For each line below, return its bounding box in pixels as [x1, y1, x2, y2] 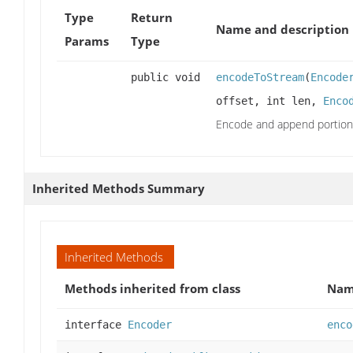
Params [65, 33, 109, 50]
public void [131, 71, 200, 84]
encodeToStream [216, 71, 304, 84]
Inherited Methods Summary [32, 180, 205, 197]
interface [65, 318, 128, 332]
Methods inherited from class [65, 281, 240, 297]
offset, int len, [216, 95, 323, 108]
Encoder [128, 318, 172, 332]
